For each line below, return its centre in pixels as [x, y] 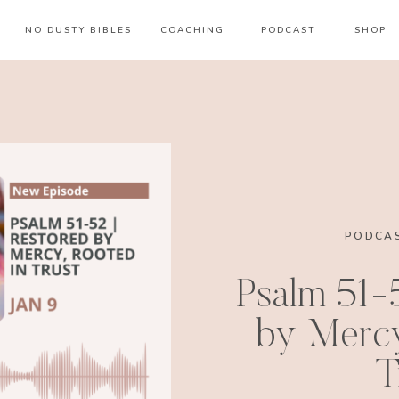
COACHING [192, 30]
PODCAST [288, 30]
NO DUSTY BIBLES [78, 30]
